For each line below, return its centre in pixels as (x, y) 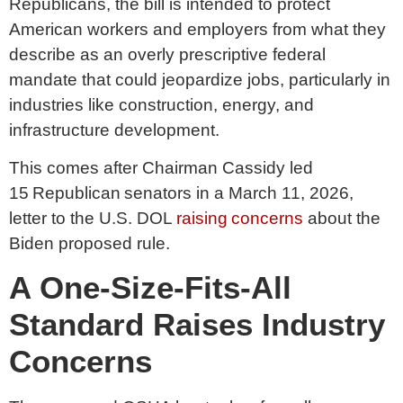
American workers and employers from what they (197, 30)
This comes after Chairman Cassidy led (161, 168)
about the (342, 219)
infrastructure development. (116, 130)
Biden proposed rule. (94, 244)
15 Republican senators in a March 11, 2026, (181, 193)
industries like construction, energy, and (161, 105)
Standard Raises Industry (197, 324)
